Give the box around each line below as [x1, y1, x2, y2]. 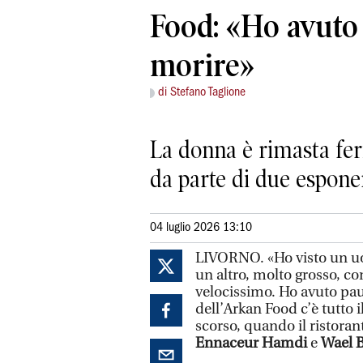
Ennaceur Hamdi [195, 334, 307, 352]
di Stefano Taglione [158, 87, 246, 99]
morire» [150, 47, 254, 84]
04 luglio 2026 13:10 [150, 221, 252, 233]
